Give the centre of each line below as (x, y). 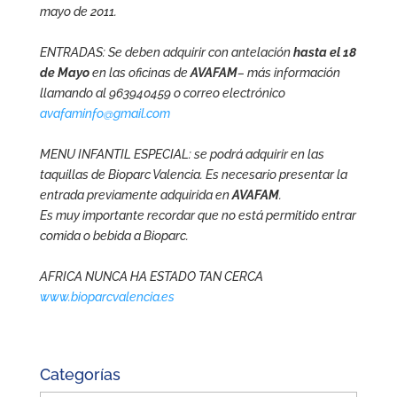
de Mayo (64, 73)
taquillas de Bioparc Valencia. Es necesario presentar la (193, 175)
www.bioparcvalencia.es (107, 297)
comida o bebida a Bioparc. (114, 236)
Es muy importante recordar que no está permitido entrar (198, 215)
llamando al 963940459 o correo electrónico (162, 93)
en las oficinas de (140, 73)
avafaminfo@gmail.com (105, 113)
